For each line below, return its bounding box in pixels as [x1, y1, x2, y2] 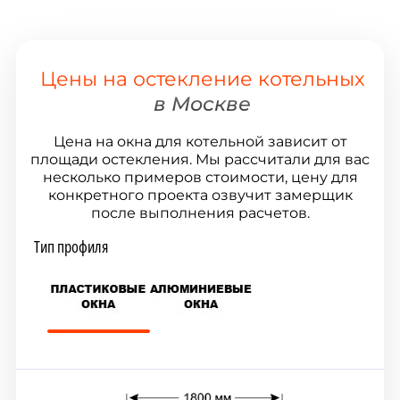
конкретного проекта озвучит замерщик [47, 187, 353, 204]
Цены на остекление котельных [39, 67, 365, 91]
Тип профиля [33, 236, 108, 258]
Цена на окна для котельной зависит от [53, 133, 347, 151]
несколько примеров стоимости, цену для [42, 169, 358, 187]
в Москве [154, 92, 251, 116]
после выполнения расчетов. [90, 204, 310, 222]
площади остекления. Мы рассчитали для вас [30, 151, 370, 169]
